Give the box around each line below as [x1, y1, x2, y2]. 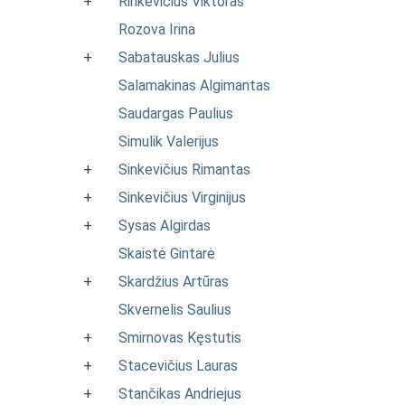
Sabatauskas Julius [118, 49, 240, 66]
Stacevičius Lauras [118, 357, 238, 374]
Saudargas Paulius [118, 105, 233, 122]
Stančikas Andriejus [118, 385, 241, 402]
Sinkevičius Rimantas [118, 161, 250, 178]
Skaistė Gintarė [118, 245, 215, 262]
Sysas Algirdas [118, 217, 211, 234]
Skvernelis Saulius [118, 301, 231, 318]
